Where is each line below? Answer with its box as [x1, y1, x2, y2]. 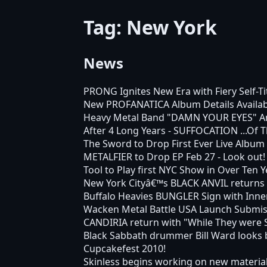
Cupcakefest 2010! [83, 241, 166, 255]
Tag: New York [83, 14, 217, 41]
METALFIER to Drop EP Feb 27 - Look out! [83, 150, 265, 163]
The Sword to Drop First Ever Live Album [83, 136, 265, 150]
